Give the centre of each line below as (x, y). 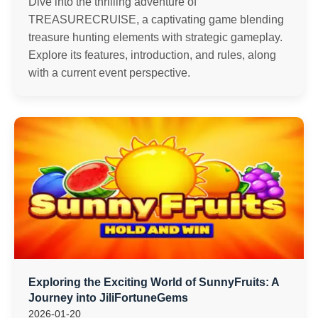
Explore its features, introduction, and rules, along (152, 55)
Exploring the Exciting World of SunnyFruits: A (154, 282)
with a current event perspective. (109, 73)
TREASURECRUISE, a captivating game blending (156, 20)
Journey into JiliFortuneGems (108, 298)
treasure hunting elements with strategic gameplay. (155, 37)
